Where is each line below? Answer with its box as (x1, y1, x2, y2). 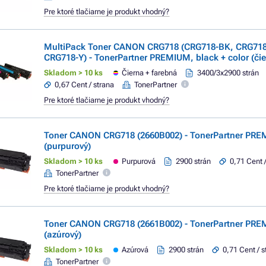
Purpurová (122, 157, 156, 166)
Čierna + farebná (122, 68, 178, 77)
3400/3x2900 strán (197, 68, 259, 77)
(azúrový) (44, 229, 81, 240)
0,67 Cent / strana (55, 80, 114, 89)
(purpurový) (44, 141, 91, 151)
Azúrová (122, 245, 149, 254)
